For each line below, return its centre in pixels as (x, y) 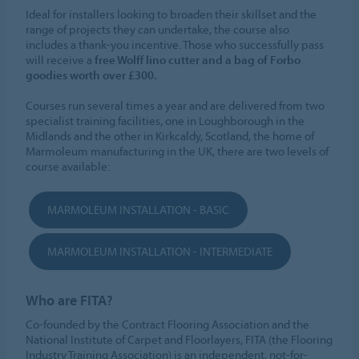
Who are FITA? (70, 301)
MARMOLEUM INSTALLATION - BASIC (139, 210)
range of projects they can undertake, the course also (158, 30)
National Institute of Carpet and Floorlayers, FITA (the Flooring (179, 340)
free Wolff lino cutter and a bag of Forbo (198, 60)
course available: (68, 167)
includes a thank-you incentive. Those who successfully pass (175, 45)
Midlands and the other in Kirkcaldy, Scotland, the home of (170, 136)
